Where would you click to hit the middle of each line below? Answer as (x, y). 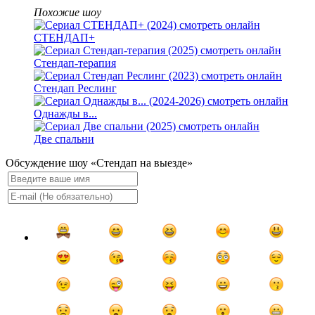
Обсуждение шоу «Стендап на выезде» (99, 163)
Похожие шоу (67, 13)
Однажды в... (65, 114)
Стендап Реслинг (75, 89)
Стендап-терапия (75, 63)
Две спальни (64, 139)
